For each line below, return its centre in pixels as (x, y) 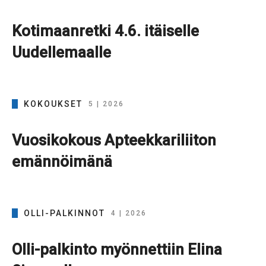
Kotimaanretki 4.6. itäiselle (105, 31)
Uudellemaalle (61, 53)
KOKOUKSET (53, 104)
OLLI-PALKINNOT (64, 213)
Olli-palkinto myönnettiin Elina (117, 250)
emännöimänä (62, 162)
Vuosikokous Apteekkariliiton (114, 140)
